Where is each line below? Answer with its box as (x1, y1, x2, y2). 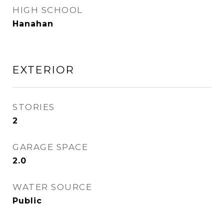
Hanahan (12, 19, 53, 28)
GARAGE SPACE (12, 142, 88, 152)
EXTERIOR (12, 63, 74, 76)
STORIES (12, 102, 55, 112)
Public (12, 196, 42, 205)
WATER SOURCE (12, 182, 92, 192)
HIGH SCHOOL (12, 5, 83, 15)
